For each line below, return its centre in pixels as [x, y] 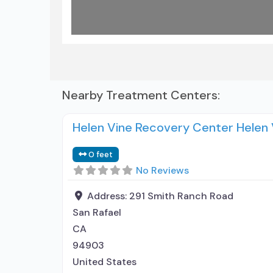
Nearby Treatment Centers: [141, 95]
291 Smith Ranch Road [181, 196]
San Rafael [97, 212]
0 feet [101, 154]
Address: [108, 196]
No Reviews [162, 170]
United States [105, 262]
